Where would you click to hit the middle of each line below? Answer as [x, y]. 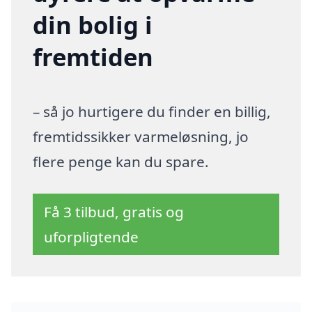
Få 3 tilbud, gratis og [114, 212]
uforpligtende [92, 237]
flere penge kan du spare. [121, 162]
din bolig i [93, 25]
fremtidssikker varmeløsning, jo [141, 137]
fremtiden [93, 57]
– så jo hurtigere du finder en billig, [152, 112]
